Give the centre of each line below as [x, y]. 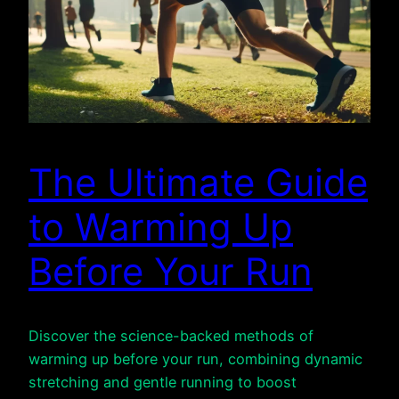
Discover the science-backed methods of [171, 336]
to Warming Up [161, 226]
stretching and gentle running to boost [163, 383]
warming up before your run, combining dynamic [195, 359]
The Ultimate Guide [198, 182]
